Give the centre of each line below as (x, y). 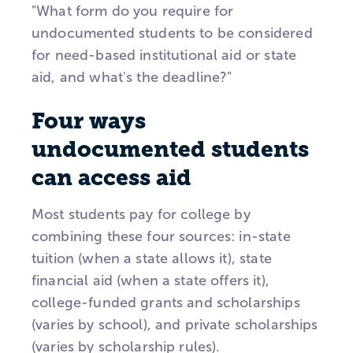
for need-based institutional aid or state (164, 55)
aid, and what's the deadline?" (132, 77)
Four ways (89, 121)
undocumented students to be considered (172, 33)
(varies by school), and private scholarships (175, 325)
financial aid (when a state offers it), (150, 281)
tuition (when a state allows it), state (152, 259)
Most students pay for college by (141, 215)
